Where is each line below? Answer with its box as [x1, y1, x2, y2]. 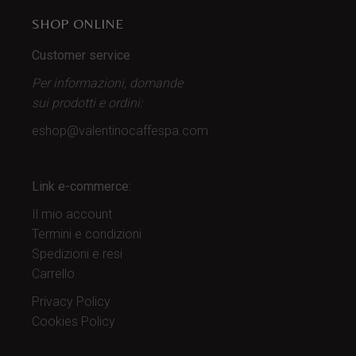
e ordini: [99, 95, 143, 110]
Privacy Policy [32, 294, 111, 309]
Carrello [32, 266, 75, 281]
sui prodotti [32, 95, 99, 110]
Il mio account [32, 207, 113, 222]
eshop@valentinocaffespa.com [32, 123, 209, 138]
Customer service [32, 48, 134, 63]
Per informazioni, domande [32, 75, 184, 91]
